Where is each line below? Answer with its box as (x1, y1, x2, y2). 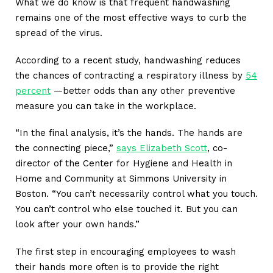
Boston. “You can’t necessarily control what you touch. (15, 188, 258, 200)
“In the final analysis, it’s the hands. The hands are (15, 127, 243, 139)
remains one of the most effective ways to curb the (15, 12, 247, 24)
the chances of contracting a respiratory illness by (15, 69, 246, 81)
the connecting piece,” (15, 143, 116, 154)
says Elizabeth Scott (116, 143, 207, 154)
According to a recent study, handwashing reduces (15, 54, 241, 66)
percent (15, 85, 51, 96)
